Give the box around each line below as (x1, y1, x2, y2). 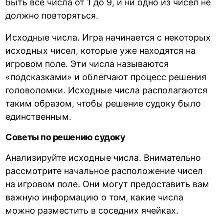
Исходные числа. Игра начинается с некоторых (5, 32, 211, 43)
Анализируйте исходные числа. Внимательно (5, 152, 201, 163)
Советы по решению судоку (5, 131, 126, 142)
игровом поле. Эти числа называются (5, 58, 169, 69)
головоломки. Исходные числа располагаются (5, 85, 208, 95)
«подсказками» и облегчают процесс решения (5, 71, 207, 82)
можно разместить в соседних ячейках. (5, 205, 179, 216)
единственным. (5, 111, 72, 122)
